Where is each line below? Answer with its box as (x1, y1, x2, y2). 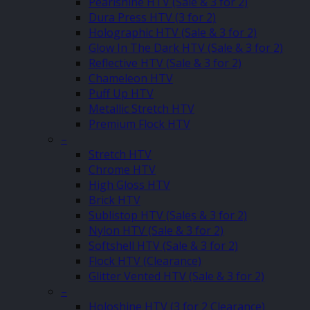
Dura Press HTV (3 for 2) (89, 9, 216, 25)
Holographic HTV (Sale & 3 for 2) (89, 24, 257, 40)
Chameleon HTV (89, 70, 173, 86)
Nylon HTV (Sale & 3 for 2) (89, 222, 224, 238)
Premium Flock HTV (89, 116, 190, 131)
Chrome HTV (89, 161, 156, 177)
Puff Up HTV (89, 85, 154, 101)
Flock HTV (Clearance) (89, 253, 201, 268)
